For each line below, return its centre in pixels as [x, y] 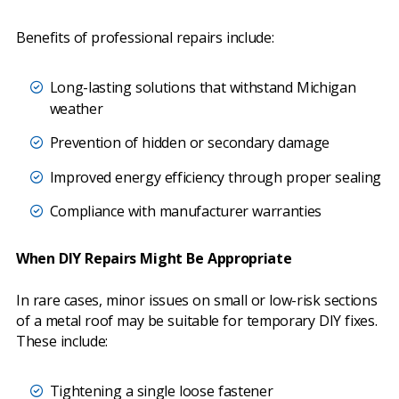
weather [76, 108]
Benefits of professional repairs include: [145, 37]
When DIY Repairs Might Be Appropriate [154, 259]
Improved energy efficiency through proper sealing [216, 177]
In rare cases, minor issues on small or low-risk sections [197, 301]
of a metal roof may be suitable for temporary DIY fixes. [197, 321]
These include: [62, 342]
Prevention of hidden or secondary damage [189, 143]
